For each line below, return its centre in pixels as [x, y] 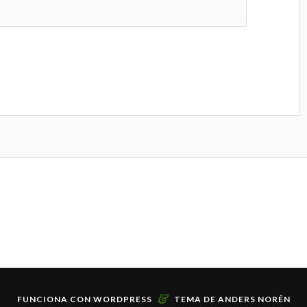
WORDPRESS [122, 299]
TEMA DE [196, 299]
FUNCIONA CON [55, 299]
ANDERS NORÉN [254, 299]
